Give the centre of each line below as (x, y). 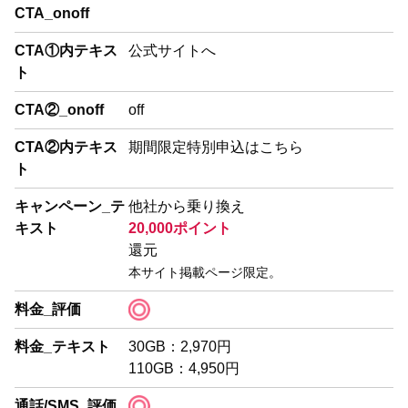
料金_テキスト (62, 346)
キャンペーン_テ (70, 206)
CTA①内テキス (66, 50)
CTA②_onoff (59, 109)
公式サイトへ (172, 50)
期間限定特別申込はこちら (215, 147)
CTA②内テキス (66, 147)
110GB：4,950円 (184, 368)
